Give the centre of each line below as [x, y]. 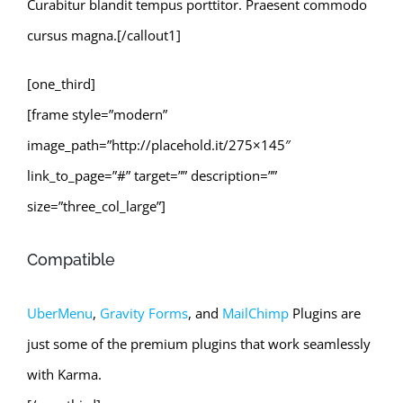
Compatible [71, 259]
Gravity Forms [144, 313]
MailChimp [255, 313]
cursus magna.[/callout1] [104, 35]
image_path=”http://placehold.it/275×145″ [159, 144]
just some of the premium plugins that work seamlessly [199, 343]
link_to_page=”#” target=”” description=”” [152, 175]
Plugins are [325, 313]
